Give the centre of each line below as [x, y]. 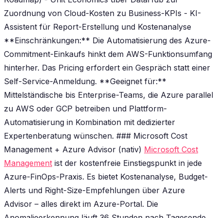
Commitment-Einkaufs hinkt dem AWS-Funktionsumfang [108, 54]
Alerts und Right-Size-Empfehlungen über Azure [94, 190]
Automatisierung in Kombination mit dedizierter [90, 122]
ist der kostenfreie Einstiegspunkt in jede [127, 163]
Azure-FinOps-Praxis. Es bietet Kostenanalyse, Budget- [106, 176]
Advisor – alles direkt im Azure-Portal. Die [81, 204]
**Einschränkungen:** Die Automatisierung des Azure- [107, 40]
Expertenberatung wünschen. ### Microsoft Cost [96, 136]
